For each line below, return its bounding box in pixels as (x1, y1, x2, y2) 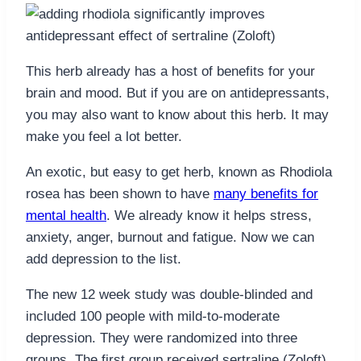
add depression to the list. (26, 251, 181, 268)
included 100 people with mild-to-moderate (26, 309, 280, 325)
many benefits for (214, 186, 318, 202)
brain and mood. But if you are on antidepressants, (26, 85, 330, 102)
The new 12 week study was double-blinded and (26, 287, 313, 303)
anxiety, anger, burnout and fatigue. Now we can (26, 230, 314, 246)
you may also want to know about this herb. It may (26, 107, 329, 123)
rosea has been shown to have (26, 186, 214, 202)
